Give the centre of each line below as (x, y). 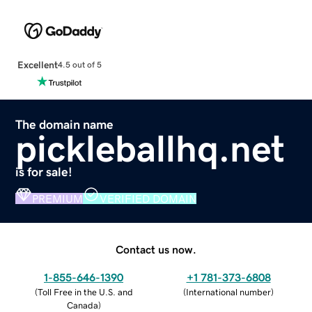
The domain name (65, 124)
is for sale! (44, 172)
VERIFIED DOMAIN (148, 198)
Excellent (37, 64)
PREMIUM (58, 198)
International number (228, 292)
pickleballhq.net (150, 148)
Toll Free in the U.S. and (85, 292)
